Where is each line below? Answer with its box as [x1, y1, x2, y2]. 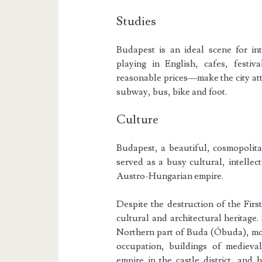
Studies [116, 13, 157, 30]
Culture [116, 112, 159, 128]
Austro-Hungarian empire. [116, 170, 224, 182]
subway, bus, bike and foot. [116, 86, 227, 98]
